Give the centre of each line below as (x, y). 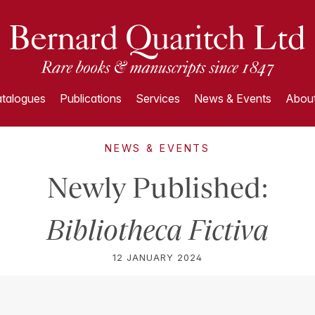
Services (157, 98)
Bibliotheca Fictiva (157, 230)
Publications (90, 98)
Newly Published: (157, 188)
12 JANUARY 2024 (157, 258)
